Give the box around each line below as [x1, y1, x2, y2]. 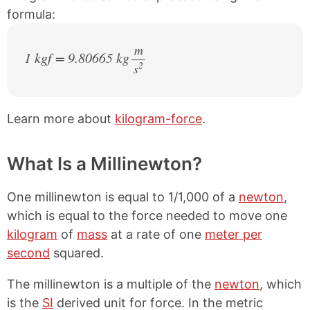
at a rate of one [107, 227, 205, 241]
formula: [7, 7, 55, 21]
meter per [205, 227, 262, 241]
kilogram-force [115, 111, 202, 126]
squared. [50, 246, 104, 260]
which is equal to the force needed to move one [7, 208, 287, 223]
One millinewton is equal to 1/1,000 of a [7, 190, 239, 204]
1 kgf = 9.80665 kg [24, 48, 129, 67]
